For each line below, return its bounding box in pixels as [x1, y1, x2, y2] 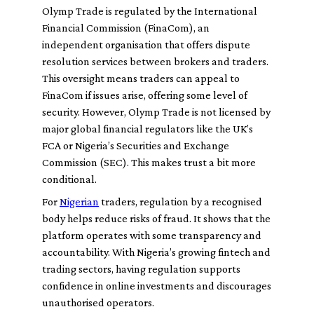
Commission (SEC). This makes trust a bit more [42, 156, 256, 168]
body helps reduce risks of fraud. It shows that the [42, 212, 271, 224]
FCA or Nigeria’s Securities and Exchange [42, 139, 229, 151]
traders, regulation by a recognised [99, 196, 262, 207]
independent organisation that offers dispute [42, 39, 250, 50]
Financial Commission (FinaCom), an [42, 22, 210, 34]
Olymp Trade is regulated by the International [42, 5, 257, 17]
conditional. [42, 173, 97, 185]
